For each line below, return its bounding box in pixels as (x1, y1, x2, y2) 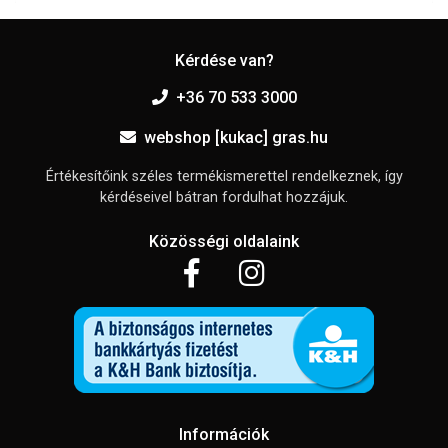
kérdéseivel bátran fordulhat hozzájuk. (100, 189, 348, 207)
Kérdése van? (174, 51, 274, 71)
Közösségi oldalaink (149, 232, 299, 252)
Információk (179, 425, 269, 445)
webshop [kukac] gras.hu (144, 128, 328, 148)
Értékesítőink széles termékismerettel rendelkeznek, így (45, 168, 403, 186)
